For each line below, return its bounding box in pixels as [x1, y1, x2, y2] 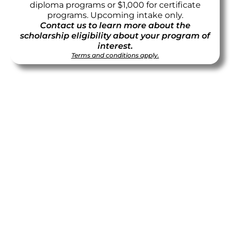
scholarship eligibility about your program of [20, 30, 210, 41]
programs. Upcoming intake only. [47, 10, 183, 20]
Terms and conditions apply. [71, 51, 159, 59]
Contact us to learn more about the [40, 20, 190, 30]
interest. [97, 41, 133, 51]
